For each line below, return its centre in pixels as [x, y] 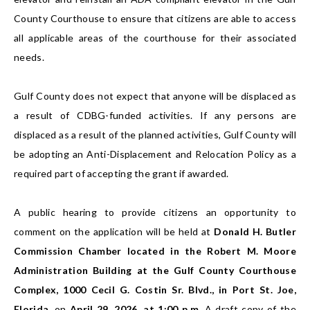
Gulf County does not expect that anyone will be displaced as [155, 96]
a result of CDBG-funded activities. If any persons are [155, 116]
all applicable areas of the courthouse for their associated [155, 38]
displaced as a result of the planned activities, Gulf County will [155, 135]
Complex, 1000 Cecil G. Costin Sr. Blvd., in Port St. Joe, [155, 290]
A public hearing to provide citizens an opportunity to [155, 212]
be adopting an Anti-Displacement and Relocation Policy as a [155, 154]
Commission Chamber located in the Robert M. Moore [155, 251]
